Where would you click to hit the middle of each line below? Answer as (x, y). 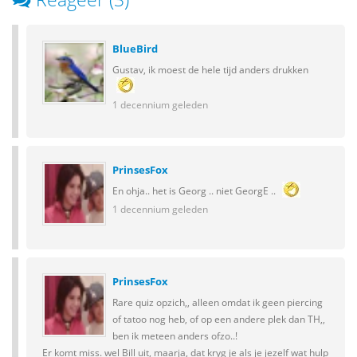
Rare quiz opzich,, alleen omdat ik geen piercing (218, 302)
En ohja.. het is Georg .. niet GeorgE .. (195, 190)
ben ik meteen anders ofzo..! (175, 335)
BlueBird (135, 49)
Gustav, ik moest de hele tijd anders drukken (210, 69)
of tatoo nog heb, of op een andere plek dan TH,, (219, 319)
